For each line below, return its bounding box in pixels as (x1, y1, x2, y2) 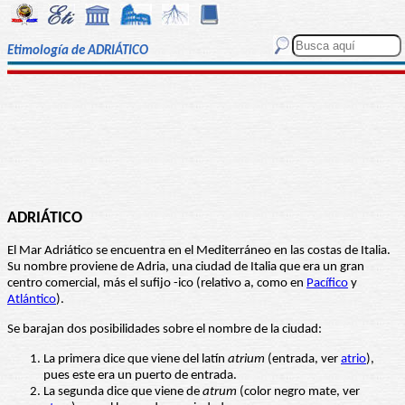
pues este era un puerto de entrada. (43, 369, 237, 383)
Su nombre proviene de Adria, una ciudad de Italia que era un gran (7, 260, 364, 275)
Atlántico (7, 293, 56, 307)
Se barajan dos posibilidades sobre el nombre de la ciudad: (7, 323, 322, 337)
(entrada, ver (265, 353, 341, 367)
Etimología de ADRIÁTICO (7, 44, 148, 59)
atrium (228, 353, 265, 367)
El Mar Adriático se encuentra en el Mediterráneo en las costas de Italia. (7, 244, 391, 259)
